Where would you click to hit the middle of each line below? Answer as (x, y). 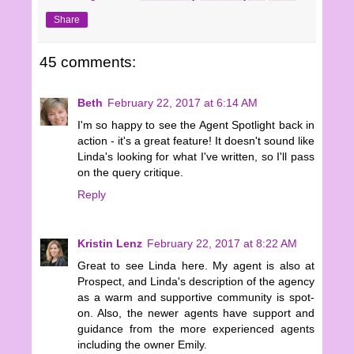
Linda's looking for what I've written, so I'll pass (196, 157)
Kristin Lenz (110, 244)
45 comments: (88, 62)
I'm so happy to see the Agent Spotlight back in (196, 125)
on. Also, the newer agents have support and (196, 313)
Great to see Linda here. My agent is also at (196, 266)
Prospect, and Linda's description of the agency (196, 282)
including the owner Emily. (142, 345)
